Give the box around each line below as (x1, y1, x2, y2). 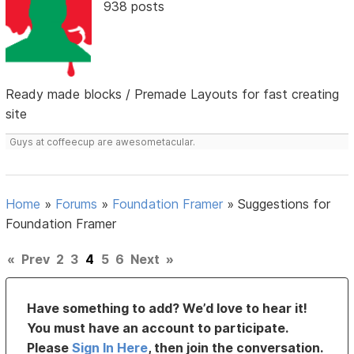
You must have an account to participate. (27, 320, 288, 337)
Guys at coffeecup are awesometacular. (9, 136, 196, 149)
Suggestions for (238, 196, 331, 213)
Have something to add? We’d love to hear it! (27, 300, 308, 317)
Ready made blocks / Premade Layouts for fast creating (6, 86, 340, 103)
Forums (55, 196, 98, 213)
